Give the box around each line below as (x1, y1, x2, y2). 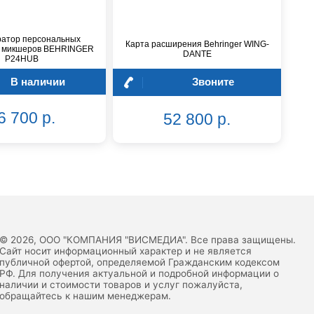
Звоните (191, 75, 234, 88)
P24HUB (5, 54, 39, 64)
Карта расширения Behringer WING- (125, 39, 269, 50)
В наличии (10, 75, 65, 88)
